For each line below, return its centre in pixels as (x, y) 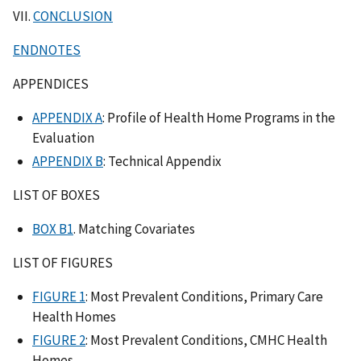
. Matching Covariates (134, 229)
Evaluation (63, 138)
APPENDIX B (68, 162)
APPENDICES (51, 84)
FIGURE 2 (59, 340)
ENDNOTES (47, 50)
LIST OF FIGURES (63, 263)
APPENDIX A (67, 118)
